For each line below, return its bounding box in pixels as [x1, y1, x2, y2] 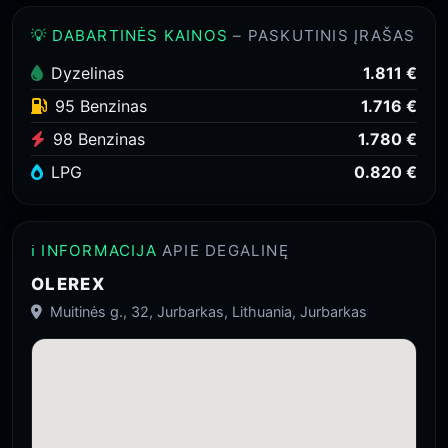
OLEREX [31, 274, 106, 294]
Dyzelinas [51, 63, 124, 83]
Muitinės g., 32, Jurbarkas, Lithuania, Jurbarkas [46, 303, 367, 320]
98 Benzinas [53, 129, 145, 149]
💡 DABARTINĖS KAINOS [31, 26, 229, 45]
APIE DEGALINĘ [156, 241, 289, 260]
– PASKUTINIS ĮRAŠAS [228, 26, 416, 45]
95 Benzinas [55, 96, 147, 116]
